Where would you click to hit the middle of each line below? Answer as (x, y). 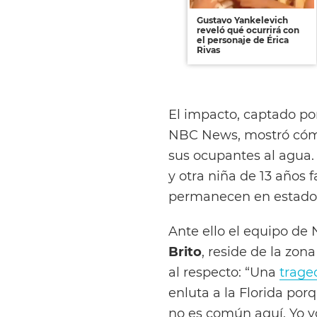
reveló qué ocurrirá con (248, 30)
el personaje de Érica (243, 40)
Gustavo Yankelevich (242, 20)
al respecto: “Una (224, 272)
